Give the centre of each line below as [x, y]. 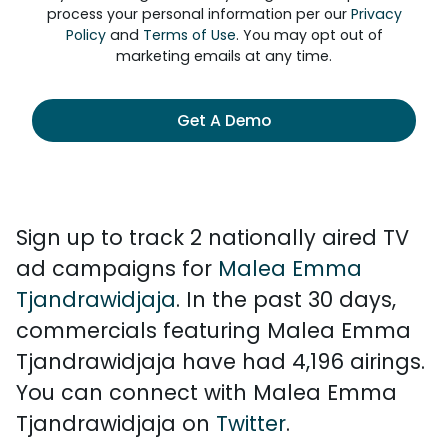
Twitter [251, 423]
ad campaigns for [117, 268]
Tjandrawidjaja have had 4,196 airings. [220, 361]
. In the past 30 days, [286, 299]
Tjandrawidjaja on [116, 423]
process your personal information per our [198, 14]
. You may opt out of [309, 35]
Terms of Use [189, 35]
